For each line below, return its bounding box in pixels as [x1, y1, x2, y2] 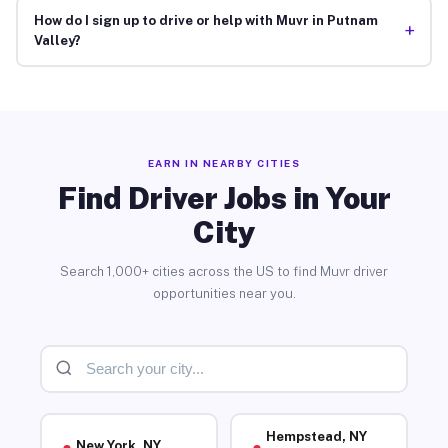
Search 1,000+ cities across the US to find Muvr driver [60, 263, 388, 279]
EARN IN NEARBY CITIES [147, 156, 301, 169]
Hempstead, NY [265, 429, 367, 445]
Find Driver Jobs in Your [57, 179, 391, 216]
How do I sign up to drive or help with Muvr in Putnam [33, 13, 378, 29]
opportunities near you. [152, 285, 296, 301]
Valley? [33, 33, 81, 49]
